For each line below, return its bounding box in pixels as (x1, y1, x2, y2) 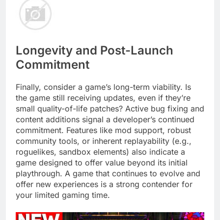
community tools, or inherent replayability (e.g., (16, 136, 192, 146)
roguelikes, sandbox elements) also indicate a (16, 147, 185, 157)
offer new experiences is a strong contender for (16, 179, 192, 190)
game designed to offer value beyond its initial (16, 158, 188, 168)
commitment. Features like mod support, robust (16, 125, 191, 136)
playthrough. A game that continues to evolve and (16, 168, 200, 179)
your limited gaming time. (16, 190, 110, 200)
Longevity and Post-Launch (16, 43, 173, 58)
